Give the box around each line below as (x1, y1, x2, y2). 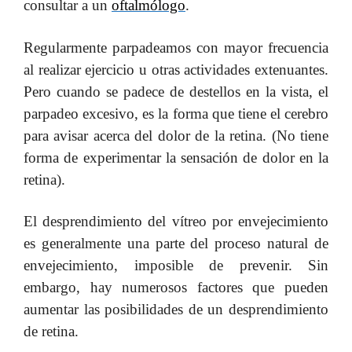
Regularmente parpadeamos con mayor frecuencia (24, 38, 328, 56)
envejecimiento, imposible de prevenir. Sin (24, 257, 328, 274)
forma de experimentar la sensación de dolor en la (24, 148, 328, 166)
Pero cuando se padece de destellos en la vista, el (24, 82, 328, 100)
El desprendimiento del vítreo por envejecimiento (24, 213, 328, 230)
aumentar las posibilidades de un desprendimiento (24, 301, 328, 318)
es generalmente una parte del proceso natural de (24, 235, 328, 252)
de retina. (24, 323, 79, 340)
